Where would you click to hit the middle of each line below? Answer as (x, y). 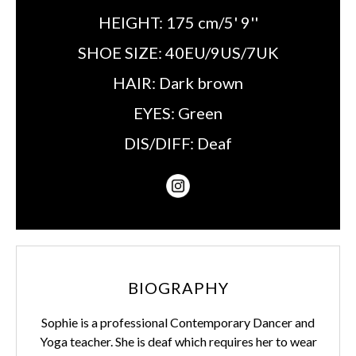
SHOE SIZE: (121, 52)
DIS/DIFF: (161, 143)
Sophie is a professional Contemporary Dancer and (178, 322)
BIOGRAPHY (178, 288)
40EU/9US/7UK (222, 52)
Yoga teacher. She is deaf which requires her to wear (178, 341)
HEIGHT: (132, 22)
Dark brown (201, 83)
